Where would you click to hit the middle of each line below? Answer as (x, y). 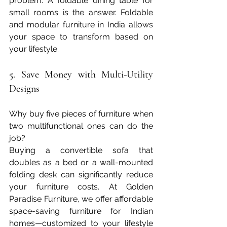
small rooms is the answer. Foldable (81, 12)
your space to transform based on (81, 36)
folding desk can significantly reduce (81, 174)
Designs (24, 88)
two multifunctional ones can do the (81, 126)
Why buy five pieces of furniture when (81, 113)
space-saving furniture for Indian (81, 211)
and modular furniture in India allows (81, 24)
